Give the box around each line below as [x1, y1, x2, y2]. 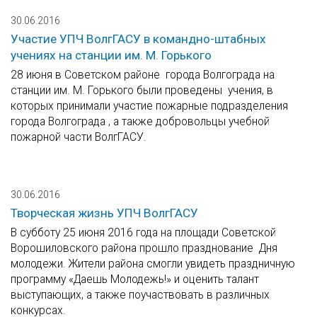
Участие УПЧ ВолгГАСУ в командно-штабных [11, 32, 266, 47]
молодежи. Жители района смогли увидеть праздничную [11, 257, 295, 271]
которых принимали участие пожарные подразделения [11, 99, 288, 113]
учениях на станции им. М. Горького [11, 48, 212, 63]
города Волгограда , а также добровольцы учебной [11, 115, 270, 129]
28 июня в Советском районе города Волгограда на [11, 68, 275, 82]
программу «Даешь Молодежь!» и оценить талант [11, 272, 259, 287]
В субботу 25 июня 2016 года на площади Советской [11, 226, 276, 240]
